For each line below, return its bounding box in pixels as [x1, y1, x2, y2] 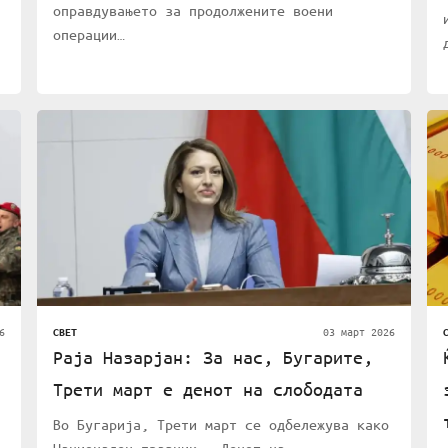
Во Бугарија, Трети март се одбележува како [53, 415, 390, 434]
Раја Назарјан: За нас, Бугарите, [53, 346, 374, 369]
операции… [53, 25, 126, 44]
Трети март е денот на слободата [53, 378, 364, 401]
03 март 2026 [322, 324, 395, 340]
